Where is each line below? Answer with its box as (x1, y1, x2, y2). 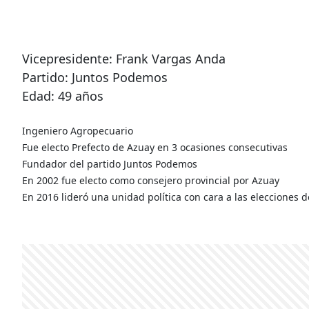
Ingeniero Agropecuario (22, 123, 133, 137)
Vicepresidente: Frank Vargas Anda (22, 50, 226, 67)
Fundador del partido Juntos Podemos (22, 157, 197, 170)
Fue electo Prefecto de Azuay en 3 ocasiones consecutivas (22, 140, 288, 154)
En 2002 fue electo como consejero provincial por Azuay (22, 173, 279, 187)
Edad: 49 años (22, 87, 107, 104)
